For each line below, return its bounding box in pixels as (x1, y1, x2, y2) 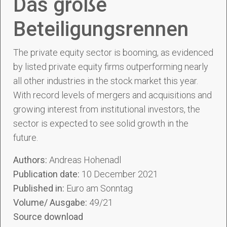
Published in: (13, 183, 66, 194)
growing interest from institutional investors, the (13, 104, 200, 115)
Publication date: (13, 169, 82, 179)
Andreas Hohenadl (49, 155, 121, 165)
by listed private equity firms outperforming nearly (13, 61, 208, 72)
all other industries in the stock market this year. (13, 75, 198, 86)
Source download (13, 211, 83, 222)
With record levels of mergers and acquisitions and (13, 90, 212, 100)
